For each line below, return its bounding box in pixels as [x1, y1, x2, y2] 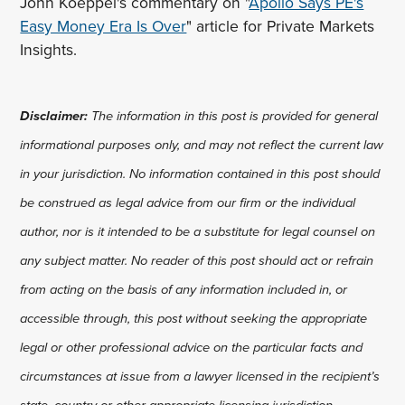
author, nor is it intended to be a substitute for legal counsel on [20, 221, 376, 241]
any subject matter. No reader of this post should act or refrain [20, 250, 374, 270]
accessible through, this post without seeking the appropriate [20, 307, 368, 328]
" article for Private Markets [186, 14, 375, 39]
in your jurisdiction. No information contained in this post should [20, 163, 381, 184]
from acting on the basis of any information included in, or [20, 278, 348, 299]
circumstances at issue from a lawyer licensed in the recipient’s [20, 365, 381, 386]
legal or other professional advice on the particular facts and [20, 336, 363, 357]
